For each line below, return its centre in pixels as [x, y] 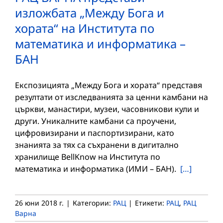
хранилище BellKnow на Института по [88, 157]
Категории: [93, 203]
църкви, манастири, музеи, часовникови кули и [107, 109]
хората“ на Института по [85, 28]
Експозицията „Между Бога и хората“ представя [109, 85]
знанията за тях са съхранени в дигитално [97, 145]
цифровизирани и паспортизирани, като [95, 133]
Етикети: [151, 203]
